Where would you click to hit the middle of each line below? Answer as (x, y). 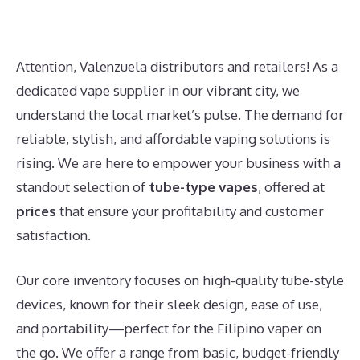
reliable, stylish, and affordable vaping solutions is (173, 139)
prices (36, 211)
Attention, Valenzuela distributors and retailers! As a (177, 66)
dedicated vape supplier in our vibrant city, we (158, 90)
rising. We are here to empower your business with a (178, 163)
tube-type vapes (203, 187)
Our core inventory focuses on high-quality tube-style (180, 280)
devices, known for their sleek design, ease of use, (169, 304)
